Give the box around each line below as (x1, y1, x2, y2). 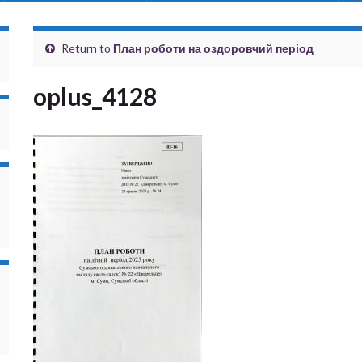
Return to (58, 41, 113, 55)
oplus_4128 (32, 82, 157, 111)
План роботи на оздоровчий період (112, 41, 314, 55)
